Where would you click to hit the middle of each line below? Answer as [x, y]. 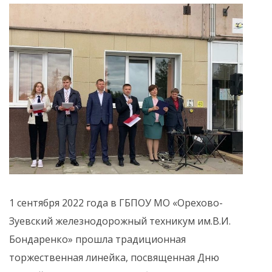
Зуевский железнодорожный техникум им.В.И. [120, 221]
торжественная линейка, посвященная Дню [114, 257]
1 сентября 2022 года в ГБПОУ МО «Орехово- [116, 202]
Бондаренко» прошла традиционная [97, 239]
